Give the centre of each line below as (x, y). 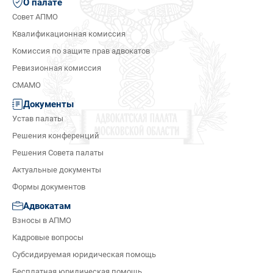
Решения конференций (56, 136)
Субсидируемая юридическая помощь (84, 255)
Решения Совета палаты (58, 153)
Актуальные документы (57, 170)
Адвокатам (47, 206)
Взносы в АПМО (42, 221)
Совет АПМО (35, 17)
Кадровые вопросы (48, 238)
